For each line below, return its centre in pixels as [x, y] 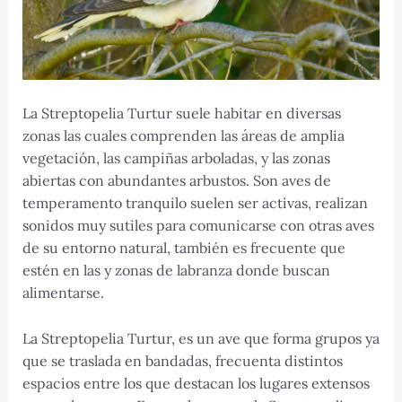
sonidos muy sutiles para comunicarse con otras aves [198, 226]
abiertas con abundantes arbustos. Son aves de [176, 181]
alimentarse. [63, 293]
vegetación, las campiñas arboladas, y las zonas [176, 158]
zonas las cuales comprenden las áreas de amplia [183, 136]
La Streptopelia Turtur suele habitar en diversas [181, 114]
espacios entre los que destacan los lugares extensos [196, 383]
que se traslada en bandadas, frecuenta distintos [182, 360]
